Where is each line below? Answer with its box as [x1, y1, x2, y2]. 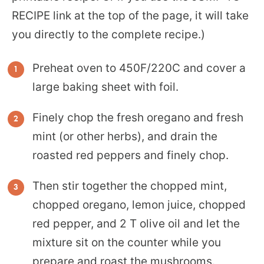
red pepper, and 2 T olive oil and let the [32, 216, 240, 230]
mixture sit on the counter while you [32, 235, 221, 249]
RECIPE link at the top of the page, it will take [12, 8, 249, 22]
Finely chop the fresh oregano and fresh [32, 110, 243, 124]
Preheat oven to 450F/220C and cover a [32, 61, 246, 75]
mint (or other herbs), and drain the [32, 129, 217, 143]
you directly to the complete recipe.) [12, 27, 205, 41]
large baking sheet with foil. [32, 80, 179, 94]
